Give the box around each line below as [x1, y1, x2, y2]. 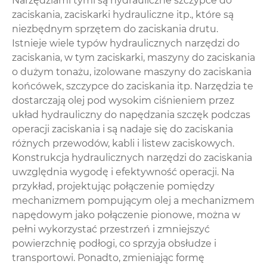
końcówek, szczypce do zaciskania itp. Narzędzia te [12, 80, 253, 92]
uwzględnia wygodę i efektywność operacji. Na [12, 166, 234, 178]
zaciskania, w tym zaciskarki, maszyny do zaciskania [12, 51, 255, 63]
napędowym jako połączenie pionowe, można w [12, 209, 240, 221]
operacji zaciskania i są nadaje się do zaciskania [12, 123, 233, 135]
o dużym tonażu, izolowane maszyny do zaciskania [12, 66, 252, 77]
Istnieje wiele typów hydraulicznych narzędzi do [12, 37, 240, 49]
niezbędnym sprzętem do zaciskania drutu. [12, 23, 218, 35]
